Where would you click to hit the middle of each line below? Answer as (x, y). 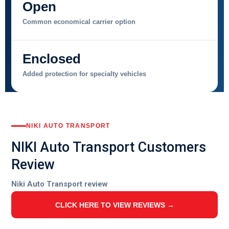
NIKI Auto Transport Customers (109, 147)
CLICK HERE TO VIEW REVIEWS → (114, 205)
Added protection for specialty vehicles (84, 74)
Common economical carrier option (79, 21)
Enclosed (52, 59)
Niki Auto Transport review (60, 184)
